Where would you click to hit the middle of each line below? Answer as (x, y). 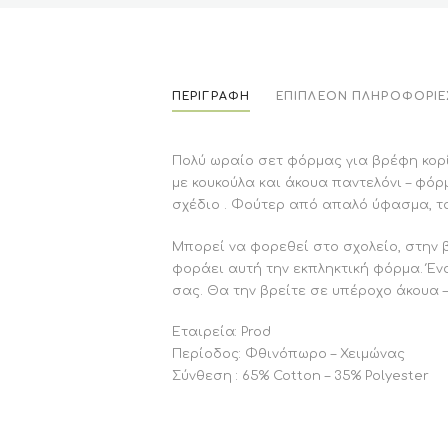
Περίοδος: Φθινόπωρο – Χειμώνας (288, 354)
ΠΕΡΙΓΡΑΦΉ (211, 96)
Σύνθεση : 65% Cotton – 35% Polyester (300, 376)
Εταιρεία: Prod (221, 332)
